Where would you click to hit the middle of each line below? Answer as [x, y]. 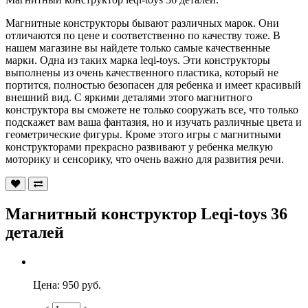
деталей [35, 232]
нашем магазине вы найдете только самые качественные [138, 47]
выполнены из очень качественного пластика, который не [142, 72]
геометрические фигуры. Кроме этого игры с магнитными [143, 134]
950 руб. [82, 285]
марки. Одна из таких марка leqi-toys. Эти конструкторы [138, 60]
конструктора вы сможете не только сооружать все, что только [152, 109]
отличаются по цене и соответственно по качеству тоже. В [143, 35]
